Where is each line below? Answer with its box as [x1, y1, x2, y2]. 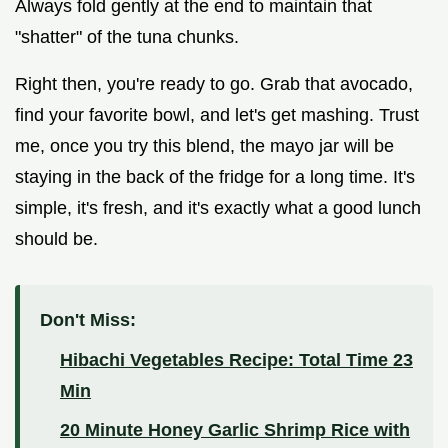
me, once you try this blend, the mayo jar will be [15, 136, 394, 157]
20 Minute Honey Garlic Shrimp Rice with [60, 420, 410, 441]
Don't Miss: [40, 310, 136, 331]
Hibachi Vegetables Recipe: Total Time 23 [60, 350, 413, 371]
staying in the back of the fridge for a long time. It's [15, 167, 415, 188]
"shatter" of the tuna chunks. [15, 27, 239, 48]
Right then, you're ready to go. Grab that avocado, [15, 74, 413, 95]
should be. [15, 229, 98, 250]
